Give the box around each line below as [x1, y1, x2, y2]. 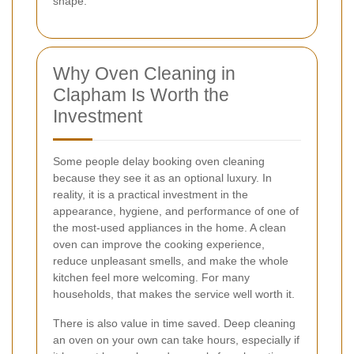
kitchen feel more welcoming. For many [53, 271, 250, 284]
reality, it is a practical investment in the [53, 188, 248, 201]
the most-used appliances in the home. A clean [53, 221, 286, 235]
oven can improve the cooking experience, [53, 238, 265, 251]
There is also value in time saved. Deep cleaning [53, 317, 296, 330]
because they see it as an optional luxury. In [53, 171, 272, 185]
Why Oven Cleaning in [53, 63, 235, 85]
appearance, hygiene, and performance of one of [53, 205, 299, 218]
